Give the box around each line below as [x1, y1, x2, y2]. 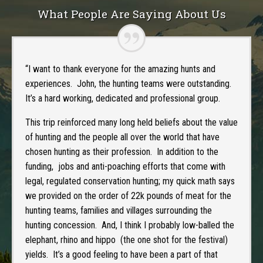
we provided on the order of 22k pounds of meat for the [25, 190, 231, 201]
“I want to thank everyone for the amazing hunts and [25, 63, 215, 75]
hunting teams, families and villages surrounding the [25, 204, 212, 216]
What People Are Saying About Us [37, 6, 226, 21]
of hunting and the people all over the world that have [25, 131, 220, 143]
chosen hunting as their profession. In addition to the [25, 146, 218, 157]
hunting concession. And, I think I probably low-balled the [25, 219, 234, 231]
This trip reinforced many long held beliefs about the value [25, 116, 238, 128]
